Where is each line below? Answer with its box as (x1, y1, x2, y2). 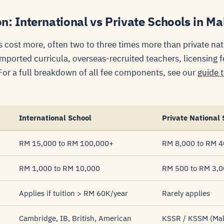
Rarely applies (162, 188, 210, 198)
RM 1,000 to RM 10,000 (19, 163, 100, 173)
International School (19, 113, 91, 122)
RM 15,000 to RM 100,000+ (19, 138, 113, 148)
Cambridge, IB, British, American (19, 213, 131, 223)
